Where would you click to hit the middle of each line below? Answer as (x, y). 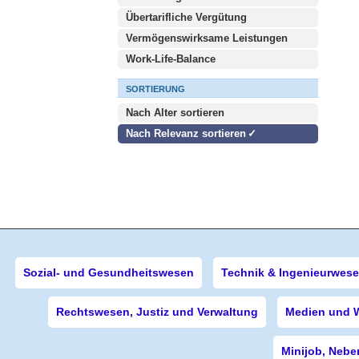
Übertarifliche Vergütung (186, 17)
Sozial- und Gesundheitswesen (108, 272)
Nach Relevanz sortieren (186, 133)
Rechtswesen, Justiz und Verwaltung (157, 312)
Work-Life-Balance (171, 59)
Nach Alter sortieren (175, 113)
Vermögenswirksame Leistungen (207, 38)
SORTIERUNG (155, 89)
